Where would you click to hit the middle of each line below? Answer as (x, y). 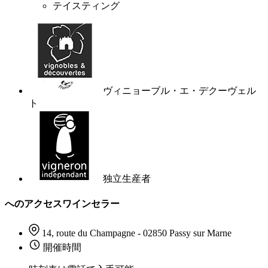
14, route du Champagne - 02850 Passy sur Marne (137, 233)
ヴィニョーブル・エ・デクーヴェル (179, 91)
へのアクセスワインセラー (62, 204)
